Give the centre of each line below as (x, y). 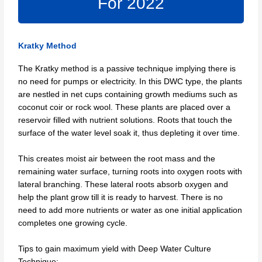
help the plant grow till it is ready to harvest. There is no (121, 197)
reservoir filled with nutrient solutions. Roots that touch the (125, 120)
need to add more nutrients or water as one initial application (130, 210)
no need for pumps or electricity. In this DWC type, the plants (130, 81)
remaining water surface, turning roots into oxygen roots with (130, 171)
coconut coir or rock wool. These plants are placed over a (125, 107)
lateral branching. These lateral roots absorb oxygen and (123, 184)
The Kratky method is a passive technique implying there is (127, 68)
